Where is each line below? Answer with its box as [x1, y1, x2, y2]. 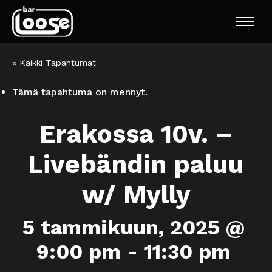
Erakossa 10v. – [39, 119, 233, 149]
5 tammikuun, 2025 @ [22, 215, 245, 239]
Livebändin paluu [28, 149, 244, 179]
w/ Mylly [81, 180, 191, 209]
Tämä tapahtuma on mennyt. [12, 86, 148, 98]
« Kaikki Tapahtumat [12, 58, 96, 67]
